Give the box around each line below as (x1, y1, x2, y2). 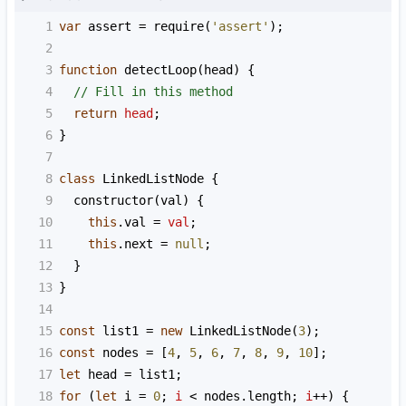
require (153, 18, 204, 34)
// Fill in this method (73, 83, 233, 99)
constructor (73, 192, 153, 208)
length (247, 388, 291, 403)
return (73, 105, 117, 121)
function (59, 62, 117, 77)
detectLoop (124, 62, 197, 77)
